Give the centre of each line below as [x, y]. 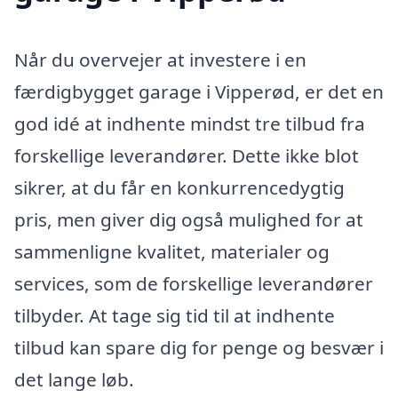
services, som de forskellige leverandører [194, 284]
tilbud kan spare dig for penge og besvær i [199, 348]
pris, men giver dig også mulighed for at [189, 220]
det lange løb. [74, 380]
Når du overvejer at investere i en [160, 60]
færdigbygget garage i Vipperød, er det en [199, 92]
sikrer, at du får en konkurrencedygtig [179, 188]
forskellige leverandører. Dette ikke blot [187, 156]
